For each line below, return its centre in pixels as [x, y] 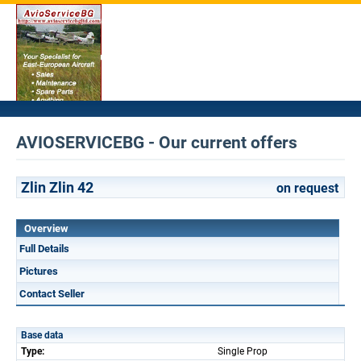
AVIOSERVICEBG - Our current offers [157, 143]
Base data [42, 335]
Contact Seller [52, 294]
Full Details [44, 249]
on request [307, 188]
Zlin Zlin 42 [57, 187]
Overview [46, 228]
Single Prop [243, 351]
